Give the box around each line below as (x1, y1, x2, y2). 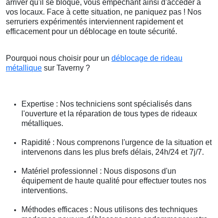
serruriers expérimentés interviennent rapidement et (6, 18, 183, 26)
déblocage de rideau (111, 54, 182, 63)
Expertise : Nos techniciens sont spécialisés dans (21, 100, 192, 109)
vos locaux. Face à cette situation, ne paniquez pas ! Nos (6, 8, 201, 17)
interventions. (21, 186, 68, 195)
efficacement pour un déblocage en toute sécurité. (6, 27, 177, 36)
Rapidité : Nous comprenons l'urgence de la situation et (21, 138, 212, 147)
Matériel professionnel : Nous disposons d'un (21, 167, 176, 176)
